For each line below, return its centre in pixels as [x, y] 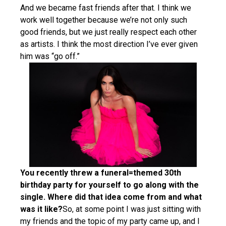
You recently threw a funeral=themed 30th [101, 173]
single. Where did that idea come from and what [111, 197]
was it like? [41, 209]
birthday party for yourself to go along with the [109, 185]
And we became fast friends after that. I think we [106, 8]
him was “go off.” [50, 56]
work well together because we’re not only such [104, 20]
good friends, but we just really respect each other [108, 32]
